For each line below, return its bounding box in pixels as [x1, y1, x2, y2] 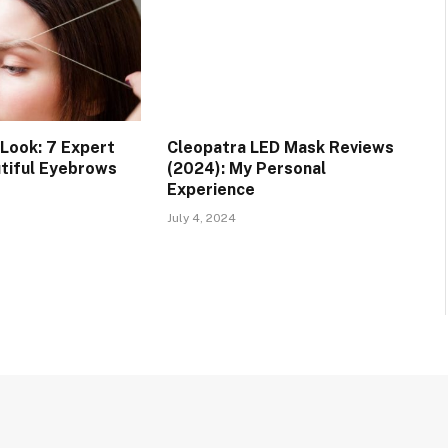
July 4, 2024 [166, 211, 236, 226]
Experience [166, 180, 255, 200]
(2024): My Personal [166, 159, 326, 179]
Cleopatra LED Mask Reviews [166, 138, 394, 158]
